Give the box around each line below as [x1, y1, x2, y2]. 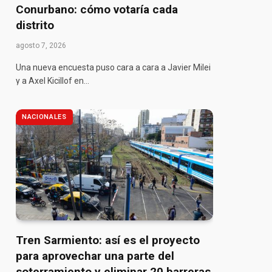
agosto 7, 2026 [16, 41, 66, 50]
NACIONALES [22, 112, 67, 121]
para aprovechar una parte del [16, 248, 174, 263]
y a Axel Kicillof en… [16, 75, 89, 86]
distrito [16, 18, 54, 32]
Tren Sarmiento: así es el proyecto [16, 233, 200, 247]
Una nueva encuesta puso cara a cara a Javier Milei [16, 62, 211, 72]
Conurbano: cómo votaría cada [16, 2, 178, 16]
